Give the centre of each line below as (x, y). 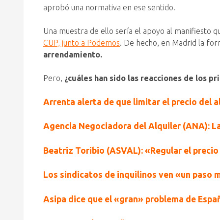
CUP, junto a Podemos (82, 43)
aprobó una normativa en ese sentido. (109, 7)
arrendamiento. (74, 55)
